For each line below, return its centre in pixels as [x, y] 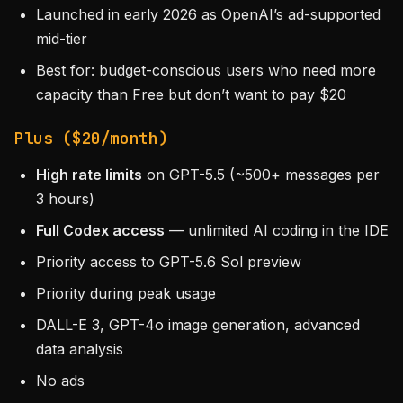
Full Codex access [100, 230]
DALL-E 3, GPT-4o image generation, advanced [198, 325]
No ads [60, 381]
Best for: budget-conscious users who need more [206, 70]
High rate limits [89, 175]
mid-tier [62, 39]
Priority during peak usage [126, 293]
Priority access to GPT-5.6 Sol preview [169, 262]
